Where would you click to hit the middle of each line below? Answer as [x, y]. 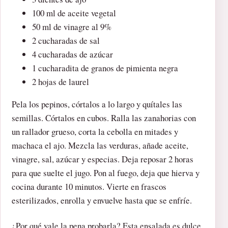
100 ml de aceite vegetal [74, 13]
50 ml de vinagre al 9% [72, 27]
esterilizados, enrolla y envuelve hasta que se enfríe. [102, 200]
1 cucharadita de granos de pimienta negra [105, 68]
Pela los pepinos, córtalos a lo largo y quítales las [97, 104]
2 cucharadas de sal [66, 41]
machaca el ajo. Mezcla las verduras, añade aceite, [100, 145]
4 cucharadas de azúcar [73, 54]
